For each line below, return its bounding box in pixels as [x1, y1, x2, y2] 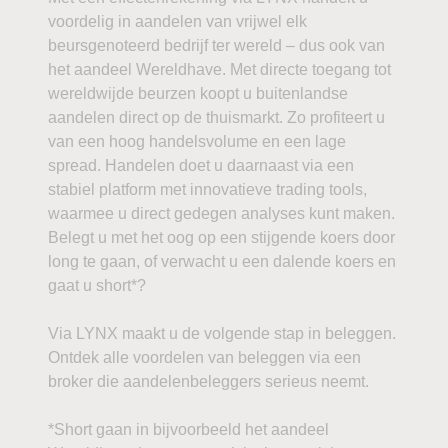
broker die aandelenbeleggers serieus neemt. [48, 373, 369, 390]
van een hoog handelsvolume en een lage [48, 133, 346, 150]
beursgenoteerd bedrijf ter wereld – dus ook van [48, 37, 385, 54]
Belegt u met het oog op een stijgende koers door [48, 229, 395, 246]
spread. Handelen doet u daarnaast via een [48, 157, 354, 174]
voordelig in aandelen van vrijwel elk [48, 13, 307, 30]
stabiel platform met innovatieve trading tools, [48, 181, 367, 198]
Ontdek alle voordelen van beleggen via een [48, 349, 361, 366]
